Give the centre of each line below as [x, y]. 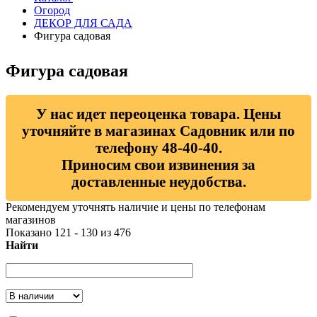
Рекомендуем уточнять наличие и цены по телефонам [136, 207]
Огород [52, 10]
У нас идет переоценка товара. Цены [158, 114]
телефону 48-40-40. [158, 148]
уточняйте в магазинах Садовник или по [158, 131]
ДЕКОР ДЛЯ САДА [83, 23]
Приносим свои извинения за [158, 165]
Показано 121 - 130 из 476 [68, 233]
